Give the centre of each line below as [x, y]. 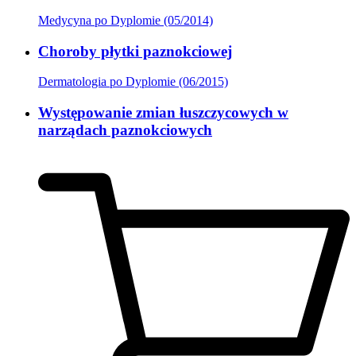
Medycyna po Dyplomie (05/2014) [126, 21]
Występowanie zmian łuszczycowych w [163, 113]
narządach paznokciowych [125, 130]
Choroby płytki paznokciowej [135, 51]
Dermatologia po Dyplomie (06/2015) [133, 82]
